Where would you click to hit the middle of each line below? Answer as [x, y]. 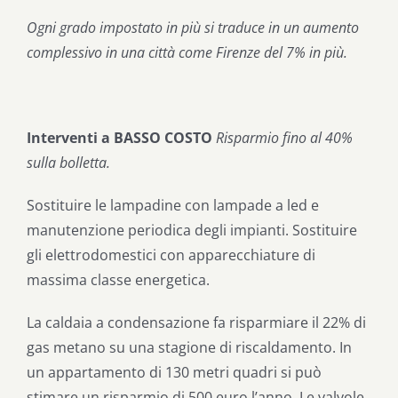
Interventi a [70, 137]
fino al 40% [318, 137]
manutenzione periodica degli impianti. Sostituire [192, 230]
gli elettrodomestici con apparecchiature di [171, 255]
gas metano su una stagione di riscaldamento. [181, 347]
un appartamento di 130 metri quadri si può [174, 372]
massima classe [79, 279]
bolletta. [85, 162]
